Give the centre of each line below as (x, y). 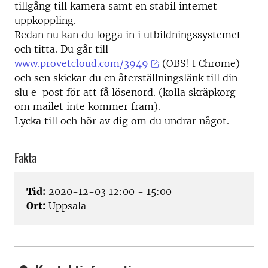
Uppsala (66, 206)
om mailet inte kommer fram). (87, 106)
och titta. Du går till (61, 49)
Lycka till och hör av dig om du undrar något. (122, 121)
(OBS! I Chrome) (200, 63)
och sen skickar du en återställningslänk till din (126, 78)
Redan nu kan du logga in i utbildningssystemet (128, 35)
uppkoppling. (45, 20)
